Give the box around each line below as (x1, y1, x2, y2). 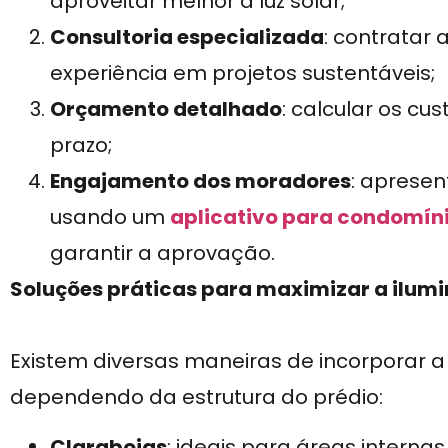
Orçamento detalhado (50, 94, 282, 123)
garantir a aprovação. (50, 238, 275, 267)
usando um (50, 202, 170, 231)
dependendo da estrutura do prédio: (10, 382, 383, 411)
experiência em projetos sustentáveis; (50, 58, 435, 87)
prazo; (50, 130, 112, 159)
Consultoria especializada (50, 22, 324, 51)
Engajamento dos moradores (50, 166, 351, 195)
